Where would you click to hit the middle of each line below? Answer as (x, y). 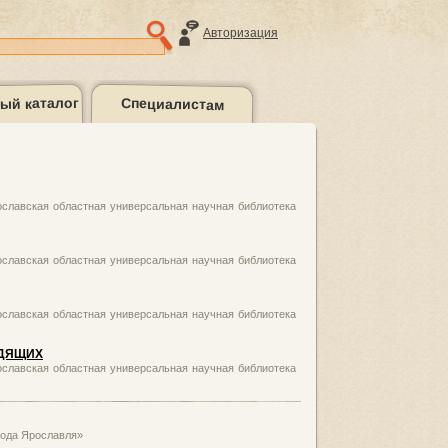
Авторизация (240, 33)
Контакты (172, 162)
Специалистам (172, 104)
